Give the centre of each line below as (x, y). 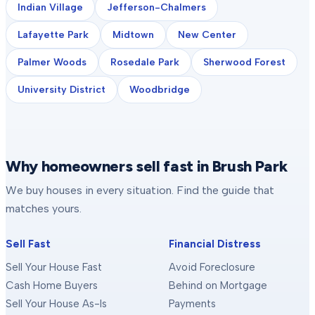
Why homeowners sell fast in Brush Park (147, 166)
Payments (192, 304)
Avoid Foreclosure (212, 267)
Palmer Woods (52, 62)
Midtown (133, 35)
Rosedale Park (145, 62)
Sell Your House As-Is (56, 304)
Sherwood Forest (244, 62)
